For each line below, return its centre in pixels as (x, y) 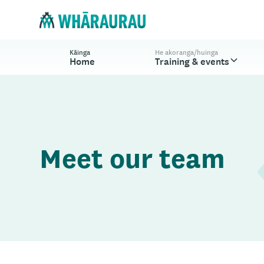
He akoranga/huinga (187, 51)
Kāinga (80, 51)
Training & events (192, 60)
